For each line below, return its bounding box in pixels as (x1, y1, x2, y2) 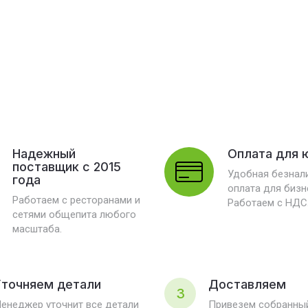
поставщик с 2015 (12, 159, 121, 174)
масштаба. (12, 223, 62, 235)
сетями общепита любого (12, 208, 136, 221)
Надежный (12, 146, 76, 161)
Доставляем (208, 277, 286, 291)
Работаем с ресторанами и (12, 194, 140, 206)
